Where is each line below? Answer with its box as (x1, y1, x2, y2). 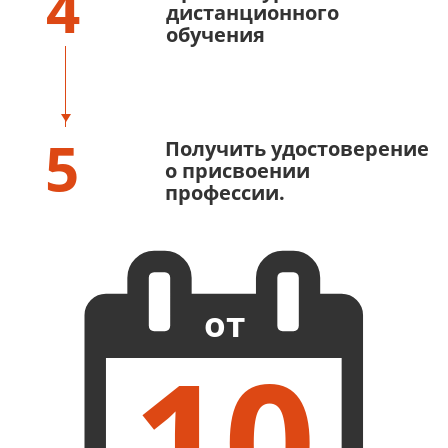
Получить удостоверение (165, 135, 429, 162)
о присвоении (165, 157, 310, 184)
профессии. (165, 179, 285, 206)
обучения (166, 21, 265, 48)
